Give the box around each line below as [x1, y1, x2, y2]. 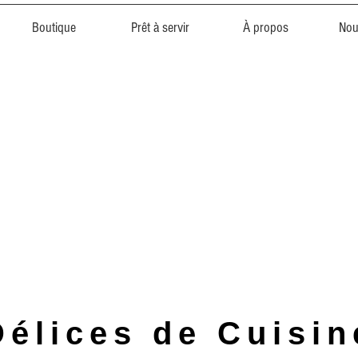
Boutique [32, 19, 76, 36]
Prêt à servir [130, 19, 189, 36]
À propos [242, 19, 288, 36]
